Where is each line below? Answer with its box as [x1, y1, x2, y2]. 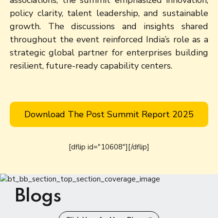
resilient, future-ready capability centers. [10, 59, 172, 72]
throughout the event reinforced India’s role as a [10, 33, 208, 45]
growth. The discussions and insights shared [10, 20, 208, 32]
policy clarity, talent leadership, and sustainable [10, 7, 208, 19]
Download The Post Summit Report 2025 [24, 108, 194, 120]
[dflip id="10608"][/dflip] [69, 142, 149, 152]
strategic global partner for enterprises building [10, 46, 208, 58]
